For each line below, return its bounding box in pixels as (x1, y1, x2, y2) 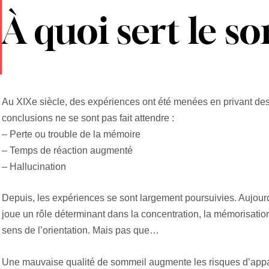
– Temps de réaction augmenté (1, 145, 133, 156)
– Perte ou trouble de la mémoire (1, 128, 141, 139)
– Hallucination (1, 161, 66, 172)
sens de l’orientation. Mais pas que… (1, 225, 159, 236)
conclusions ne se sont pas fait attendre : (1, 112, 174, 123)
